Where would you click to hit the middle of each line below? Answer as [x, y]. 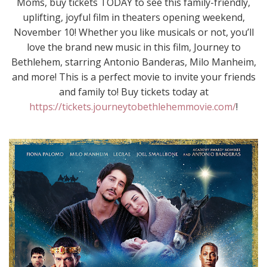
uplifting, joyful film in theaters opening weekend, [133, 17]
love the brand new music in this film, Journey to [133, 47]
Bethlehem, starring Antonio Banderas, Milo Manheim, [133, 62]
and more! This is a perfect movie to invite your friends [133, 77]
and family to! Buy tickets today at [133, 92]
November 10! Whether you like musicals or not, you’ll [133, 32]
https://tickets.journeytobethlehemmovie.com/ [133, 107]
